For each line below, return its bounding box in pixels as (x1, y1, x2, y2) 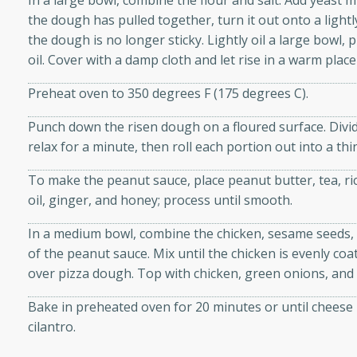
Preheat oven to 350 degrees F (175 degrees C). (28, 84, 309, 103)
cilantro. (28, 318, 76, 336)
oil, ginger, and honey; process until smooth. (28, 191, 293, 210)
